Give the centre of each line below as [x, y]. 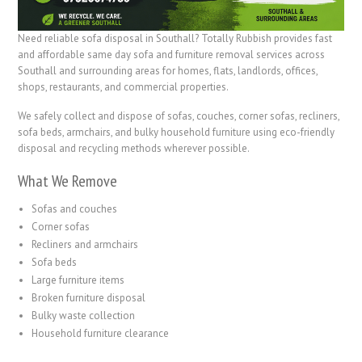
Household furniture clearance [101, 333]
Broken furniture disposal [89, 297]
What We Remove [68, 181]
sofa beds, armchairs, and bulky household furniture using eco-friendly [177, 132]
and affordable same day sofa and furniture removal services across [172, 54]
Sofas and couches [75, 208]
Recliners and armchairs [85, 244]
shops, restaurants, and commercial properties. [124, 86]
